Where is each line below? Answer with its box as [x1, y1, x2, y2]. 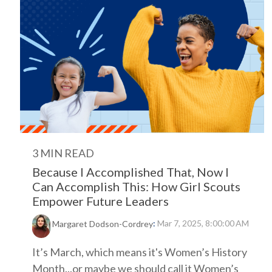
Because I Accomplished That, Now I [32, 165, 229, 179]
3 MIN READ [32, 146, 94, 160]
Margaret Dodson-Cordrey [52, 219, 153, 229]
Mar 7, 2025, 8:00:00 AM [157, 218, 249, 228]
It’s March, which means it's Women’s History [32, 245, 247, 259]
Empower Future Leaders [32, 194, 169, 208]
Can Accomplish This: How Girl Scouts [32, 179, 240, 194]
